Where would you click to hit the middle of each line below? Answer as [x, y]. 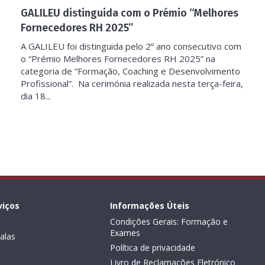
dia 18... [36, 96]
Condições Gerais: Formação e [169, 222]
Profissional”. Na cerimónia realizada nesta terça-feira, [132, 83]
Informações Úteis [150, 206]
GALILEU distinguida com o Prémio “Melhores [130, 13]
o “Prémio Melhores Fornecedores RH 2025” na [118, 59]
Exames [125, 233]
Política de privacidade [153, 248]
